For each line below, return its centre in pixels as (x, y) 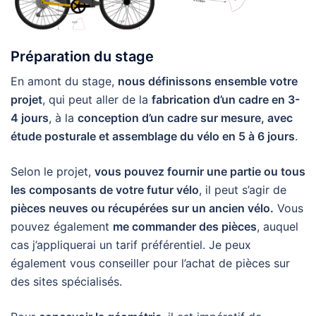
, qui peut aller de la (97, 100)
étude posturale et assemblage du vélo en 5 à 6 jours (153, 136)
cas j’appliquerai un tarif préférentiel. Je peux (131, 245)
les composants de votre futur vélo (105, 190)
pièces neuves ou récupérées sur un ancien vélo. (142, 208)
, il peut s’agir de (243, 190)
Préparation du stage (82, 57)
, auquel (278, 227)
